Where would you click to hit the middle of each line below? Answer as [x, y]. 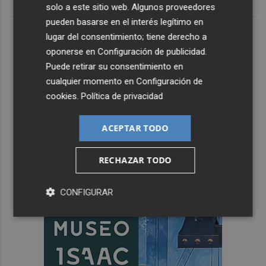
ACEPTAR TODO [135, 128]
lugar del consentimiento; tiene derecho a [126, 37]
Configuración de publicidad [151, 51]
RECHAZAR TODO [135, 160]
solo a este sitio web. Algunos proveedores [131, 7]
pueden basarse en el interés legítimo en [125, 22]
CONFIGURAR [87, 192]
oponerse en [72, 51]
